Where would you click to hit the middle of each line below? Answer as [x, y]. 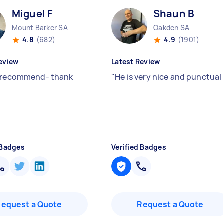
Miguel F [32, 14]
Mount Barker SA [40, 28]
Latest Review [136, 61]
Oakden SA [171, 28]
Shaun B [174, 14]
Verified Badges [139, 147]
